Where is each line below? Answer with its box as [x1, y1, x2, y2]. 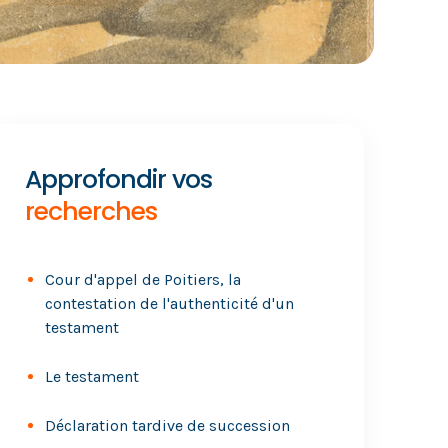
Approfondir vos [25, 162, 213, 197]
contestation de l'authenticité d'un [45, 294, 295, 313]
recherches [25, 194, 158, 229]
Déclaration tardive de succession [45, 416, 291, 435]
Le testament [45, 367, 140, 386]
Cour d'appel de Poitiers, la [45, 270, 242, 289]
